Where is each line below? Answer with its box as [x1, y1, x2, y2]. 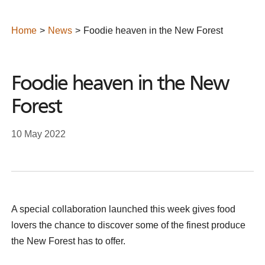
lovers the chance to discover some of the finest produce [11, 219, 245, 230]
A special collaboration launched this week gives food [11, 203, 235, 214]
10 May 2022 [11, 128, 66, 139]
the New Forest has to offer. [11, 235, 125, 246]
